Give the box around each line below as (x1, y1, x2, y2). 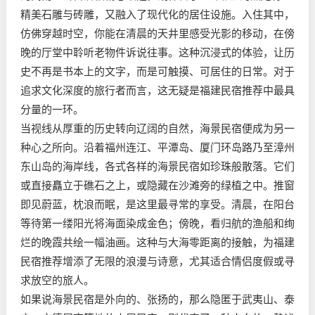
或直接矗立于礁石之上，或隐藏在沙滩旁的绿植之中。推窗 (20, 179, 295, 192)
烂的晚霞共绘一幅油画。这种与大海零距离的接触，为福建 (20, 236, 295, 249)
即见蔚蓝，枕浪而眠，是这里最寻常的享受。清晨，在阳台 (20, 198, 295, 211)
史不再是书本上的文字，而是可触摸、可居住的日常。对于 (20, 65, 295, 78)
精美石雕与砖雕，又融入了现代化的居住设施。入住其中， (20, 8, 295, 21)
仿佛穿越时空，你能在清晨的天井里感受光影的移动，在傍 (20, 27, 295, 40)
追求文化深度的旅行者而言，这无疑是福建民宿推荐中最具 (20, 84, 295, 97)
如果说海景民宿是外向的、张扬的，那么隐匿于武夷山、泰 (20, 292, 295, 306)
